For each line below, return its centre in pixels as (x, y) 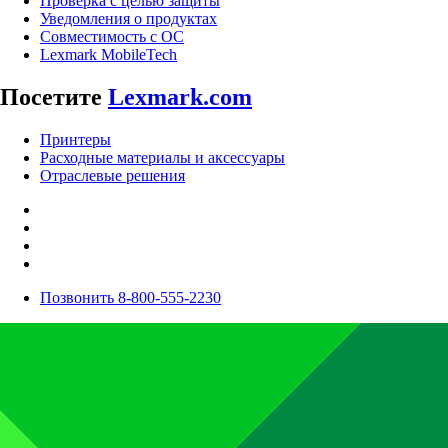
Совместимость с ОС (112, 37)
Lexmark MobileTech (108, 55)
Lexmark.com (180, 97)
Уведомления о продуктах (128, 19)
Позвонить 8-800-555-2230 (130, 298)
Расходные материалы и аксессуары (162, 158)
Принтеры (75, 140)
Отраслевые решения (112, 176)
